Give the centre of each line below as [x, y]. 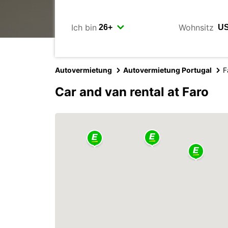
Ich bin [84, 27]
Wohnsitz [196, 27]
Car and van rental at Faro [132, 92]
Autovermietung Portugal [167, 70]
